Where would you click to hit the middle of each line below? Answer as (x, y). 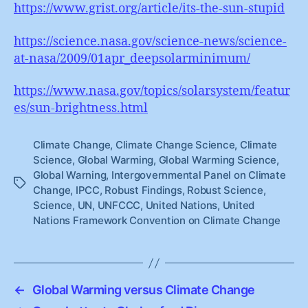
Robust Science (225, 190)
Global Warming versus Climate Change (143, 290)
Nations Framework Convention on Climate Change (157, 221)
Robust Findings (143, 190)
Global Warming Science (218, 160)
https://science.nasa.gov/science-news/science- (150, 41)
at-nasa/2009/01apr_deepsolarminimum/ (132, 58)
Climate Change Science (175, 145)
